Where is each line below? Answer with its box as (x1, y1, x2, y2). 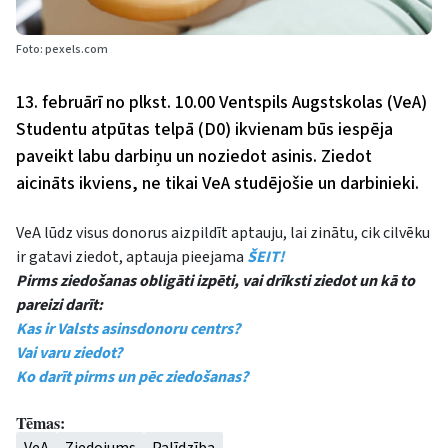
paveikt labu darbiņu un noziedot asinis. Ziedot (16, 144, 372, 170)
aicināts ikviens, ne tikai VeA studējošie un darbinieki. (16, 171, 419, 197)
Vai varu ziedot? (16, 342, 122, 365)
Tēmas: (16, 411, 65, 435)
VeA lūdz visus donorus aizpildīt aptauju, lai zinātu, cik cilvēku (16, 222, 430, 245)
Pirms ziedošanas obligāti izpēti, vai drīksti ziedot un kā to (16, 270, 415, 293)
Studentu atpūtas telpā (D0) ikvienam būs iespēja (16, 117, 393, 143)
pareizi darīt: (16, 294, 103, 317)
